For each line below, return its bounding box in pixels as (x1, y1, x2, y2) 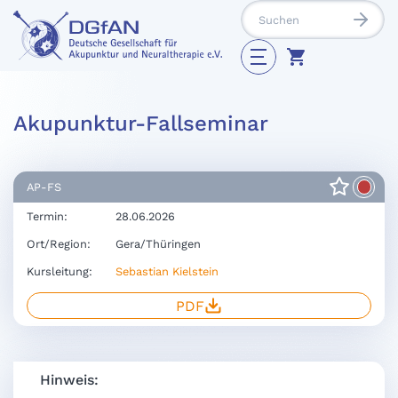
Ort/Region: (27, 237, 91, 251)
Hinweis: (40, 371, 99, 388)
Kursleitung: (27, 265, 92, 278)
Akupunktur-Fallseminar (13, 111, 268, 136)
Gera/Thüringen (115, 237, 201, 251)
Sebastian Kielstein (115, 265, 219, 278)
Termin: (27, 210, 68, 223)
